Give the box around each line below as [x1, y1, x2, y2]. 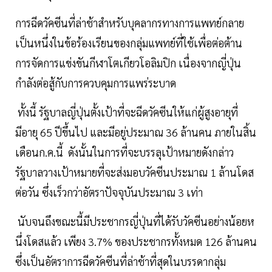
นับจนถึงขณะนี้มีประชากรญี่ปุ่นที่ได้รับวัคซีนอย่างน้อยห [15, 214, 254, 228]
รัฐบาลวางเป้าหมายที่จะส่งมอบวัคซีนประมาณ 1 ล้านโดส [15, 165, 254, 179]
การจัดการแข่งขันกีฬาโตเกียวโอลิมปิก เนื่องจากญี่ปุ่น [15, 56, 241, 70]
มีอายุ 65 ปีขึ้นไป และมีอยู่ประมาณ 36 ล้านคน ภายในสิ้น [15, 125, 256, 139]
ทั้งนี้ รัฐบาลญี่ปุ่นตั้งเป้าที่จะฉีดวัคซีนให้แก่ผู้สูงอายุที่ [15, 105, 238, 119]
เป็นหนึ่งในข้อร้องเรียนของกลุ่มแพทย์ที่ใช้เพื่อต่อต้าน [15, 36, 242, 50]
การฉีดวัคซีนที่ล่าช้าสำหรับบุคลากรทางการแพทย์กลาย [15, 16, 244, 30]
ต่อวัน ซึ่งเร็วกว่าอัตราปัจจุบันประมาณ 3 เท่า [15, 185, 203, 199]
